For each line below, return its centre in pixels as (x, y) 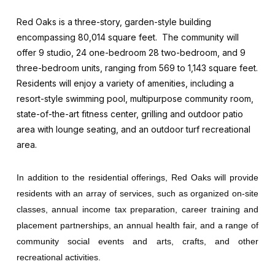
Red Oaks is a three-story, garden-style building (114, 22)
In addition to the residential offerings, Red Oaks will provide (137, 178)
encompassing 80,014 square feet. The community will (127, 37)
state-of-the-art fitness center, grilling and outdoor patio (130, 114)
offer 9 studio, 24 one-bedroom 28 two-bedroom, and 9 (131, 53)
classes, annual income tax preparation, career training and (137, 210)
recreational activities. (58, 258)
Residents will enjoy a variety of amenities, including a (125, 83)
